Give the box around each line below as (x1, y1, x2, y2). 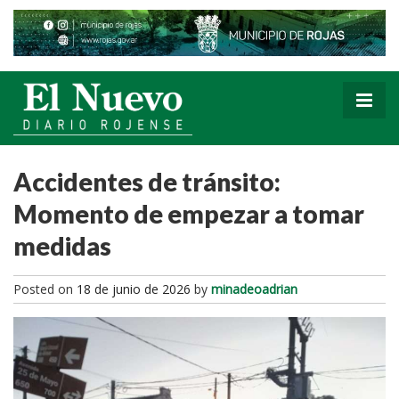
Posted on (13, 280, 77, 297)
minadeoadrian (211, 280, 297, 297)
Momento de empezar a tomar (13, 198, 364, 229)
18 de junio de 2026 (77, 280, 191, 297)
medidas (13, 230, 111, 261)
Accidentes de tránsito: (13, 166, 281, 197)
